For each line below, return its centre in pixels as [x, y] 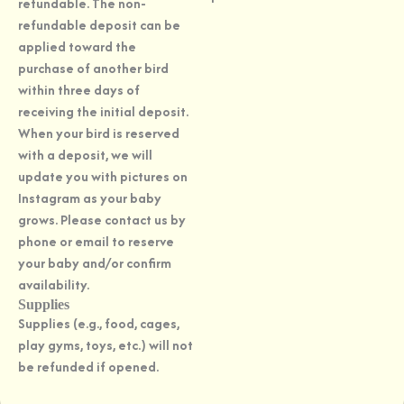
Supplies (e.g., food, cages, [99, 323]
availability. [54, 284]
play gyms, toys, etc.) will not [106, 344]
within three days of [79, 89]
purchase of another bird [93, 68]
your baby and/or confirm [95, 262]
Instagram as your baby [90, 197]
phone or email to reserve [96, 241]
